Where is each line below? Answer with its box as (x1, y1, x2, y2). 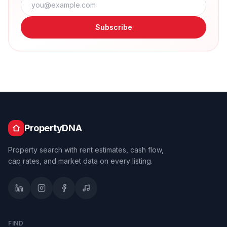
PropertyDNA (24, 123, 82, 133)
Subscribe (95, 23, 132, 31)
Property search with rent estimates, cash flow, (8, 145, 164, 154)
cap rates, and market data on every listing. (8, 157, 153, 165)
